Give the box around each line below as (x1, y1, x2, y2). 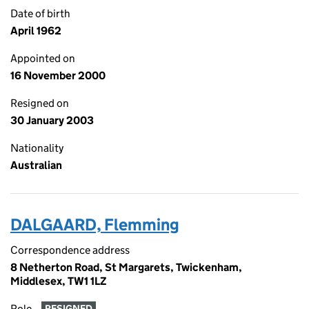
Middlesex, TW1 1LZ (10, 275, 107, 288)
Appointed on (10, 52, 75, 65)
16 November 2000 (10, 69, 106, 82)
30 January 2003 (10, 114, 94, 127)
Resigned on (10, 97, 69, 110)
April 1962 (10, 24, 61, 37)
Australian (10, 159, 62, 172)
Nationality (10, 141, 63, 154)
